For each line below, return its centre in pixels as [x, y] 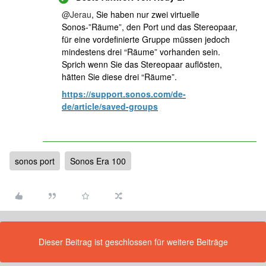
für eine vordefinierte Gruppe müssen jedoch [146, 39]
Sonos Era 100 [98, 161]
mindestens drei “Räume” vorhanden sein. [141, 52]
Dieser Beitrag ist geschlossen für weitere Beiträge [133, 242]
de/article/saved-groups [110, 106]
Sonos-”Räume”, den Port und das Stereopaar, [150, 27]
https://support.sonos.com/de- [124, 94]
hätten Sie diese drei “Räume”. [119, 77]
